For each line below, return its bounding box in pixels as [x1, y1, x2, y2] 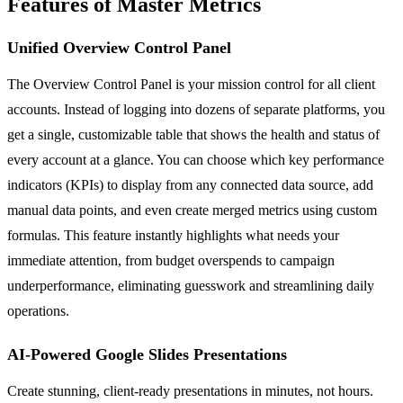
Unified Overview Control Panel [7, 38, 231, 57]
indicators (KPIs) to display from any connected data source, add [7, 176, 373, 193]
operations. [7, 302, 69, 318]
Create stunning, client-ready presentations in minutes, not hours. [7, 382, 373, 399]
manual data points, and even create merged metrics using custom [7, 201, 377, 218]
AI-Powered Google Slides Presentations [7, 345, 287, 363]
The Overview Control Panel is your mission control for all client [7, 76, 375, 92]
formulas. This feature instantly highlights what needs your [7, 227, 339, 243]
